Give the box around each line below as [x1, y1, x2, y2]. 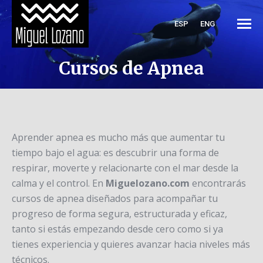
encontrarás [192, 177, 246, 190]
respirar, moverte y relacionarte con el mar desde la [12, 161, 238, 174]
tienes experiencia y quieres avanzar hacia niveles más [12, 238, 250, 251]
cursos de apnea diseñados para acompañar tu [12, 192, 218, 205]
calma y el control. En [12, 177, 103, 190]
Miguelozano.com [106, 177, 190, 190]
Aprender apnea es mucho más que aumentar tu [12, 131, 225, 144]
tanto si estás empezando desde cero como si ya [12, 222, 223, 235]
